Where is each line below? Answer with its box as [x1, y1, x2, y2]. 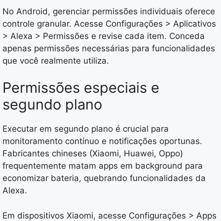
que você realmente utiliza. [2, 55, 109, 66]
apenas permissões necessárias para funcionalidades [2, 43, 215, 53]
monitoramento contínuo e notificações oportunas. [2, 136, 202, 147]
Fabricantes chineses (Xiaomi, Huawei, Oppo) [2, 148, 183, 159]
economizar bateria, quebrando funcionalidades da [2, 173, 206, 184]
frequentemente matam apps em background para [2, 161, 203, 171]
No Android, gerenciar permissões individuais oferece [2, 6, 215, 16]
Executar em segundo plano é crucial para [2, 124, 169, 134]
